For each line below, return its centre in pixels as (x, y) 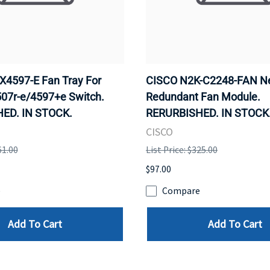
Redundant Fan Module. (203, 96)
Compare (181, 191)
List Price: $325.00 (182, 149)
